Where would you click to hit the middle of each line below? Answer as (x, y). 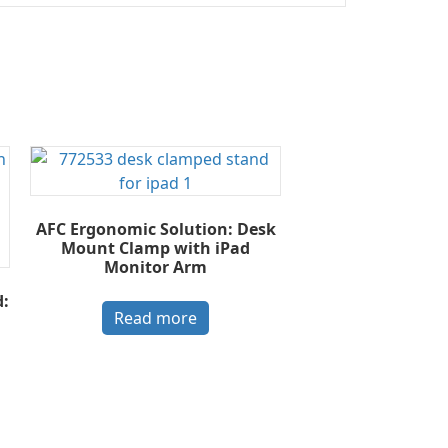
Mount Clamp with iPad (156, 247)
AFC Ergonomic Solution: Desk (155, 228)
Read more (156, 317)
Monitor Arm (156, 266)
